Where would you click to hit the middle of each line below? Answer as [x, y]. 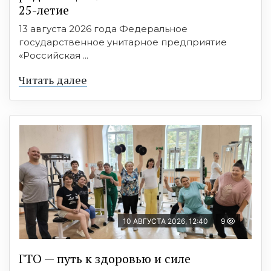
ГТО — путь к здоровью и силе [105, 258]
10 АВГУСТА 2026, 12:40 [165, 221]
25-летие [44, 10]
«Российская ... [54, 55]
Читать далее [53, 80]
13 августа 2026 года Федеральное [103, 28]
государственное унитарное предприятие [123, 42]
